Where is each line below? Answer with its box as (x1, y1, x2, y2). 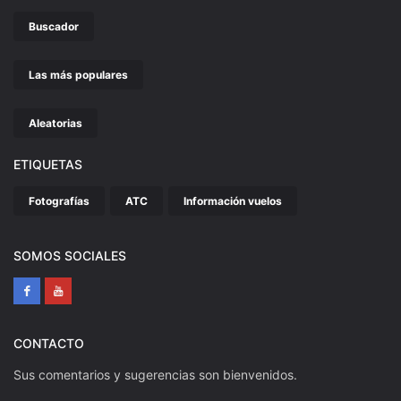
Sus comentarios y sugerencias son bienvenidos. (13, 367, 297, 383)
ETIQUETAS (13, 157, 82, 173)
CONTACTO (13, 336, 84, 352)
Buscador (29, 20, 79, 34)
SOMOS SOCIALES (13, 248, 126, 264)
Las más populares (29, 68, 128, 82)
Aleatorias (29, 116, 82, 131)
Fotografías (29, 194, 90, 209)
